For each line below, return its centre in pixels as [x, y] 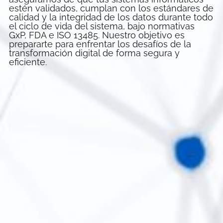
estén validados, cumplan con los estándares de [111, 8]
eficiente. [28, 62]
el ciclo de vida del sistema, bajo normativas [102, 26]
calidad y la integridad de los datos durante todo [111, 17]
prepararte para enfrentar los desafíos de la [100, 44]
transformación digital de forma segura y [94, 53]
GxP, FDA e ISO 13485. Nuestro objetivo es [97, 35]
